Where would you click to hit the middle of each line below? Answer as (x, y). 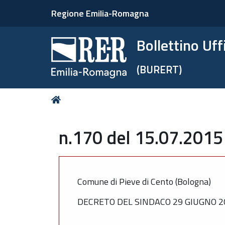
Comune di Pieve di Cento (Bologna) (144, 181)
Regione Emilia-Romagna (100, 13)
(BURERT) (159, 69)
